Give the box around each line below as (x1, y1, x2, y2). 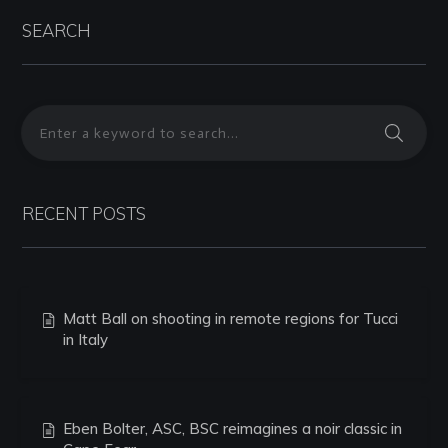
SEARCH (22, 20, 91, 41)
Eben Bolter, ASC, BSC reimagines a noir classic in (63, 419, 402, 438)
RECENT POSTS (22, 203, 146, 224)
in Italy (63, 330, 108, 349)
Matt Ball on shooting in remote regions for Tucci (63, 309, 398, 328)
